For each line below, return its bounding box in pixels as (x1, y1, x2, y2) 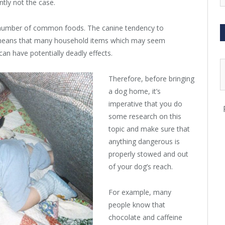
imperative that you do (108, 99, 182, 109)
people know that (108, 200, 165, 210)
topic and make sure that (108, 124, 190, 134)
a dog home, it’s (108, 86, 161, 96)
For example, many (108, 187, 171, 197)
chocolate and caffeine (108, 212, 182, 222)
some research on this (108, 111, 181, 122)
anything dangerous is (108, 137, 180, 147)
